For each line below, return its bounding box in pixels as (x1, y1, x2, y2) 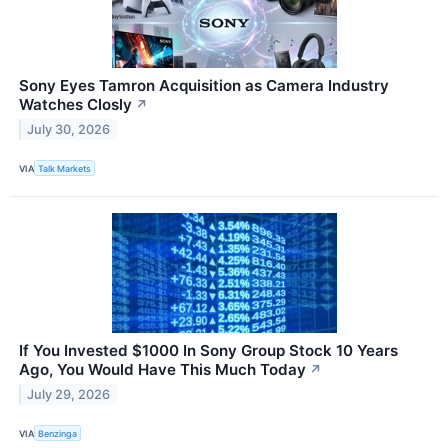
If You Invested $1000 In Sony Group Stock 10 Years (19, 341, 398, 361)
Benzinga (38, 427, 78, 439)
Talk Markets (38, 162, 92, 174)
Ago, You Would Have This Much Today (19, 360, 306, 380)
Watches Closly (19, 95, 132, 115)
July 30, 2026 (27, 121, 111, 137)
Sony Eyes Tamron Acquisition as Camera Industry (19, 76, 389, 96)
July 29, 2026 (27, 386, 111, 402)
